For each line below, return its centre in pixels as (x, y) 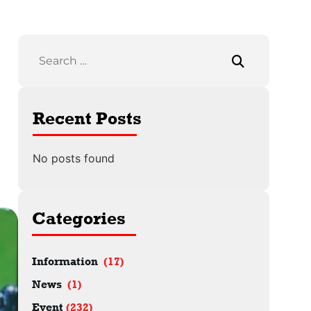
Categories (78, 218)
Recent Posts (87, 118)
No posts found (73, 158)
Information (65, 261)
